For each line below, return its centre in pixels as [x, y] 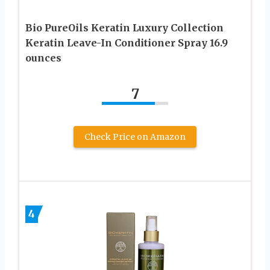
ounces [43, 58]
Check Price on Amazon [135, 137]
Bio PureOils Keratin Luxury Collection [124, 28]
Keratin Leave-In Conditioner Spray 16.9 [127, 43]
